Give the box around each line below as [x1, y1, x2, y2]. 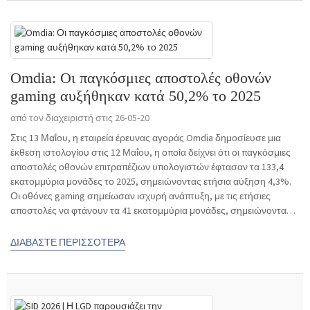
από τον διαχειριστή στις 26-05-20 [10, 111, 149, 125]
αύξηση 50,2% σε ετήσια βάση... [10, 219, 145, 232]
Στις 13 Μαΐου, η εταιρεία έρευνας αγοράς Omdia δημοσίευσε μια [10, 131, 281, 145]
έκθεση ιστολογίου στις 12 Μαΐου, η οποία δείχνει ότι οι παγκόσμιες [10, 146, 291, 159]
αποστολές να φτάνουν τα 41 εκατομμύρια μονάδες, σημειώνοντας [10, 204, 291, 217]
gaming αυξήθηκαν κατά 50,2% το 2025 [10, 87, 261, 105]
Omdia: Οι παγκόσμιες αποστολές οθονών [10, 69, 271, 87]
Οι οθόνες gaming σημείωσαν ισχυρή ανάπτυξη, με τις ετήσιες [10, 190, 271, 203]
